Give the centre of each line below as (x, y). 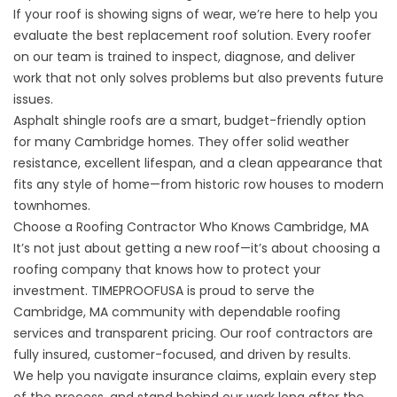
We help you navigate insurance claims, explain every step (195, 376)
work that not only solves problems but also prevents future (198, 78)
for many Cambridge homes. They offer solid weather (181, 142)
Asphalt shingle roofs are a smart (116, 121)
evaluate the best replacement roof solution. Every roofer (192, 35)
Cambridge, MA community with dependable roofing (177, 312)
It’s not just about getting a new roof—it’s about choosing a (197, 248)
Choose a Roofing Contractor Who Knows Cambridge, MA (191, 227)
